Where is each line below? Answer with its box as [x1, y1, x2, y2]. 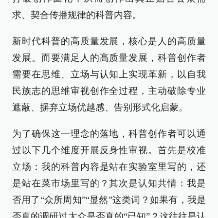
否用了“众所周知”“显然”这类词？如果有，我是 [12, 195, 206, 205]
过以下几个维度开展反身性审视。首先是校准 [12, 145, 206, 155]
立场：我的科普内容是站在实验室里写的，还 [12, 162, 206, 172]
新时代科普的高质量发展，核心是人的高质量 [12, 36, 206, 46]
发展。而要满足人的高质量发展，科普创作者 [12, 53, 206, 63]
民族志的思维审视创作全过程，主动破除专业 [12, 86, 206, 96]
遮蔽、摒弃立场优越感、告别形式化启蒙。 [12, 102, 188, 112]
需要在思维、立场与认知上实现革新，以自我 [12, 69, 206, 79]
